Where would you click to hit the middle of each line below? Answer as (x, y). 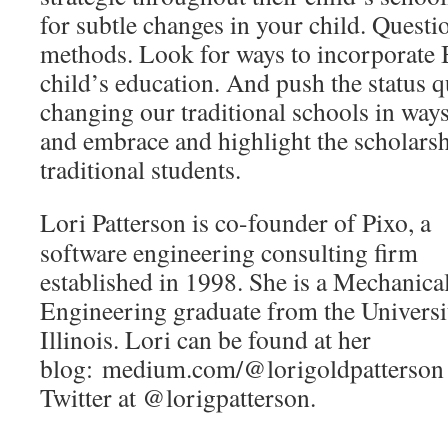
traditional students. (140, 169)
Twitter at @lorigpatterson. (178, 397)
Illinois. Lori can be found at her (205, 339)
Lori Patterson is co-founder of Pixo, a (235, 222)
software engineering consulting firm (229, 252)
